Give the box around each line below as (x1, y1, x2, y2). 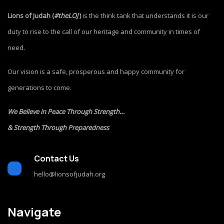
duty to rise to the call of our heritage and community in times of (7, 26, 200, 36)
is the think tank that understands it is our (81, 10, 208, 20)
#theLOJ (54, 10, 79, 20)
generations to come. (7, 82, 71, 92)
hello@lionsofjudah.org (34, 169, 105, 178)
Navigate (7, 203, 61, 220)
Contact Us (34, 152, 79, 164)
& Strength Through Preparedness (7, 122, 109, 132)
